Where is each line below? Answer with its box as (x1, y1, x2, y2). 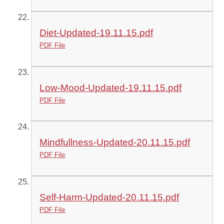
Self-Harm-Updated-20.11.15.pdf (39, 191, 179, 202)
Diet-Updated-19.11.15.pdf (39, 27, 153, 38)
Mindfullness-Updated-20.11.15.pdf (39, 137, 190, 148)
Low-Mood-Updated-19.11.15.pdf (39, 82, 182, 93)
